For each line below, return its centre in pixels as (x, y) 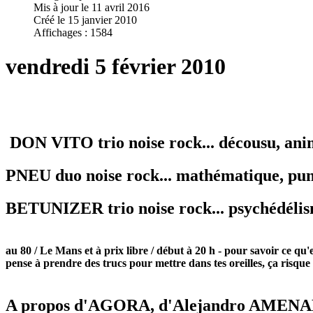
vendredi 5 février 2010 (116, 67)
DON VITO (50, 143)
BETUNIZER (54, 209)
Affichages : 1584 (73, 32)
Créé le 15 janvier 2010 (85, 20)
